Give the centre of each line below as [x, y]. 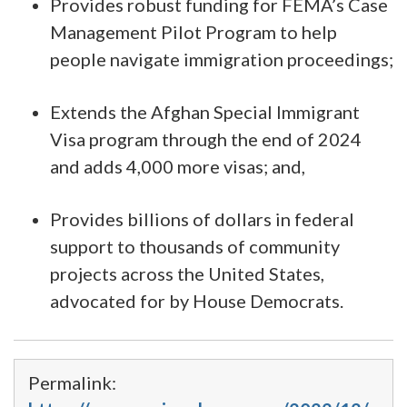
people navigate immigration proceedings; [222, 59]
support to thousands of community [195, 246]
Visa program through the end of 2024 [206, 139]
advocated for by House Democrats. [197, 300]
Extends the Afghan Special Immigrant [205, 111]
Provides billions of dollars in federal [202, 218]
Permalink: [72, 382]
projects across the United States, [187, 273]
